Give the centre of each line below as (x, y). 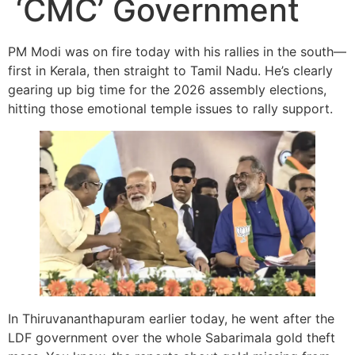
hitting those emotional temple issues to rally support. (170, 109)
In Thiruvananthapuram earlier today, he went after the (171, 318)
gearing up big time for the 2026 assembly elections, (167, 90)
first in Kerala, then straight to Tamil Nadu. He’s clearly (170, 71)
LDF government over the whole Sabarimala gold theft (172, 337)
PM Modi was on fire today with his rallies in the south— (177, 52)
